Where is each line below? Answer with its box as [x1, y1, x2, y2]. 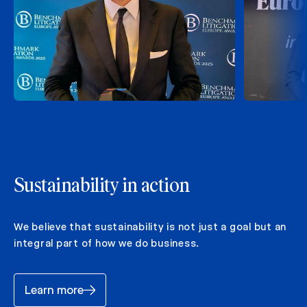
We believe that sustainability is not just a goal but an [14, 221, 286, 234]
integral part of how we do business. [14, 237, 199, 250]
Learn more [25, 284, 84, 297]
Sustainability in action [14, 177, 190, 197]
